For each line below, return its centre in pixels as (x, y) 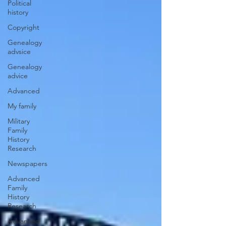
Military (19, 121)
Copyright (23, 27)
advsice (19, 51)
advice (18, 76)
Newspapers (27, 163)
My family (22, 106)
